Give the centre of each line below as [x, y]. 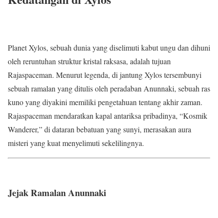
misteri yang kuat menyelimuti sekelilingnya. [76, 143]
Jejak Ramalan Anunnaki [57, 193]
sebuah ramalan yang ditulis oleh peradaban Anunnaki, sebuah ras [109, 88]
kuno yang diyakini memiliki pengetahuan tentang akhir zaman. [105, 102]
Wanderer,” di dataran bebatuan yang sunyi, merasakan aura [100, 129]
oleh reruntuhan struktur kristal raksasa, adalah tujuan [89, 61]
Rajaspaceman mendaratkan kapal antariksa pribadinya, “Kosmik [108, 115]
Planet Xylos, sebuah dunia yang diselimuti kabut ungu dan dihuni [109, 47]
